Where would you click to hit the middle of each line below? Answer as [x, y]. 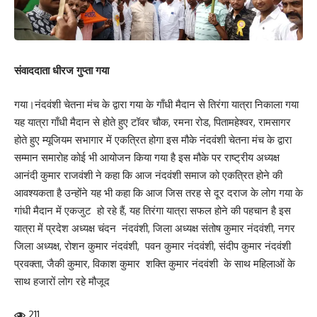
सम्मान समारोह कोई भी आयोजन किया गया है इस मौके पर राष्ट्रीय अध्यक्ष [147, 157]
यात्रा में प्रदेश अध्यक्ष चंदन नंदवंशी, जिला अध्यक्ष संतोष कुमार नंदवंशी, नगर [155, 228]
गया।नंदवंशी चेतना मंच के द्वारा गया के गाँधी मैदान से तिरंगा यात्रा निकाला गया [156, 104]
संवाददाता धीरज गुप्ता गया [63, 70]
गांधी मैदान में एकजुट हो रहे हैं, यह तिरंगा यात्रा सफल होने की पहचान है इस [152, 210]
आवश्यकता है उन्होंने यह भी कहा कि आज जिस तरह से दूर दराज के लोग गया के [158, 192]
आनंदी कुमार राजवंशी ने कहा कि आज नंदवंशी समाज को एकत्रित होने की [148, 175]
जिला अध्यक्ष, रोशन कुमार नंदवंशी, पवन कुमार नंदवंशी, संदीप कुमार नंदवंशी [152, 246]
